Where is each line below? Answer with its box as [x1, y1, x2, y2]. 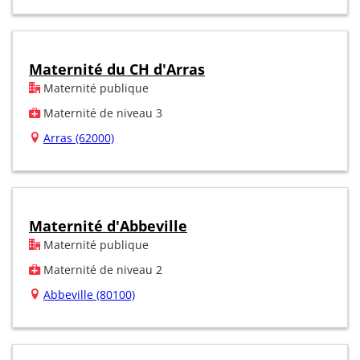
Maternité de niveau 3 [40, 104, 162, 121]
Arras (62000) [43, 129, 114, 145]
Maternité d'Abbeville [29, 215, 187, 235]
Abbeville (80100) [43, 286, 135, 302]
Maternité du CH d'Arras [29, 59, 205, 79]
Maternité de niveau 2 [40, 261, 162, 277]
